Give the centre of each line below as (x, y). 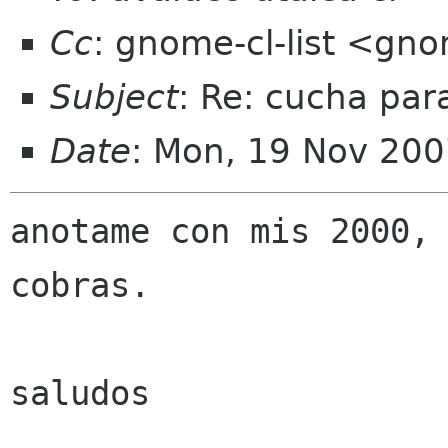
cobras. (80, 285)
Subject (114, 97)
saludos (80, 393)
